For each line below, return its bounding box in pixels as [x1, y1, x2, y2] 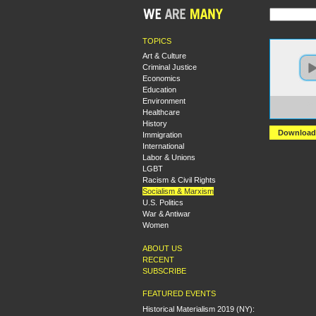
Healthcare [142, 108, 180, 116]
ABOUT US [142, 243, 182, 253]
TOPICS [142, 36, 171, 45]
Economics [142, 74, 181, 83]
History [142, 119, 167, 128]
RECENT [142, 255, 174, 264]
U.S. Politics [142, 198, 183, 207]
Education [142, 85, 176, 94]
